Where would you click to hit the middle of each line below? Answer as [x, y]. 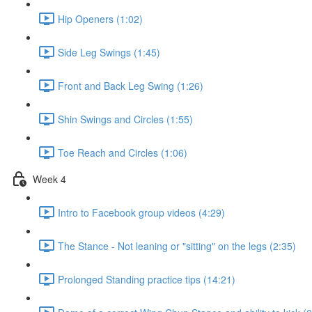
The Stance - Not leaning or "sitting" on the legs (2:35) [177, 245]
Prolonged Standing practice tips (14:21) [147, 279]
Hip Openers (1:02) [100, 18]
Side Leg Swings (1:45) [109, 52]
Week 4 [49, 179]
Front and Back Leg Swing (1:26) [131, 85]
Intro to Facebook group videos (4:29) [141, 212]
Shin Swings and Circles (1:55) [125, 119]
